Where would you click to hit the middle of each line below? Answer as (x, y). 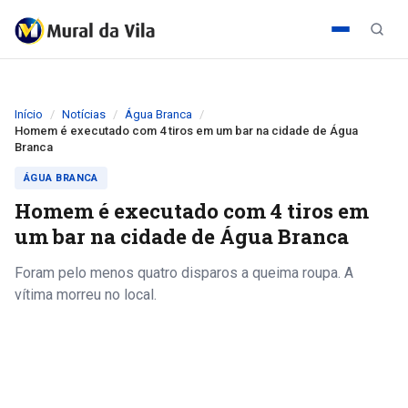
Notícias (84, 114)
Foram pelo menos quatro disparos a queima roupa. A (184, 273)
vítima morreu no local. (86, 295)
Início (29, 114)
